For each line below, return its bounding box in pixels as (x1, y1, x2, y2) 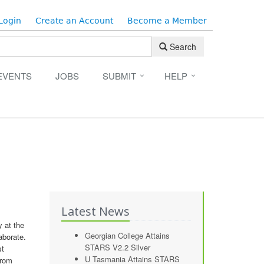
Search (170, 41, 196, 52)
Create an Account (35, 16, 113, 25)
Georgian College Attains (84, 230, 170, 241)
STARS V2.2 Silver (84, 242, 150, 253)
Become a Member (127, 16, 207, 25)
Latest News (61, 203, 130, 219)
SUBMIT (103, 70, 141, 82)
